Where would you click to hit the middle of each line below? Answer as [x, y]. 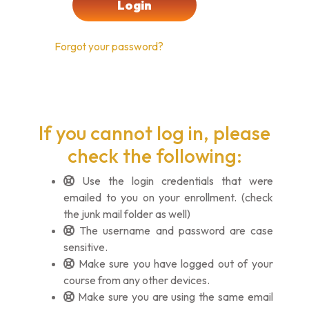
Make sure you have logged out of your [174, 264]
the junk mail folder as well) [127, 214]
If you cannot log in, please [154, 133]
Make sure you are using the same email [174, 297]
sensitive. [86, 247]
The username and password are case [174, 231]
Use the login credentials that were [174, 181]
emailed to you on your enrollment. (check [168, 198]
